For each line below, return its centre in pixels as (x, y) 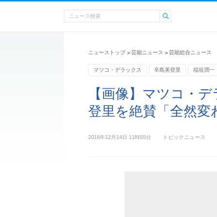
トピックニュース (184, 137)
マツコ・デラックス (117, 70)
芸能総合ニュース (190, 52)
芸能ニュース (147, 52)
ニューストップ (107, 52)
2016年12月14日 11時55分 (120, 137)
